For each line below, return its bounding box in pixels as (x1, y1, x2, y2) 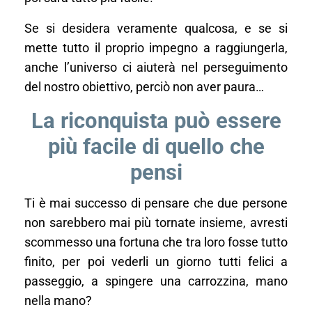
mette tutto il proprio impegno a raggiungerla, (24, 41, 288, 55)
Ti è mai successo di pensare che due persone (24, 196, 288, 210)
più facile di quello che (47, 134, 265, 159)
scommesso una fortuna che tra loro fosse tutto (24, 235, 288, 249)
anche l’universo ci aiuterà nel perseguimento (24, 61, 288, 75)
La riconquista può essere (31, 108, 281, 134)
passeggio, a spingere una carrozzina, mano (24, 274, 288, 288)
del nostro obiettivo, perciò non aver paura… (24, 80, 264, 94)
